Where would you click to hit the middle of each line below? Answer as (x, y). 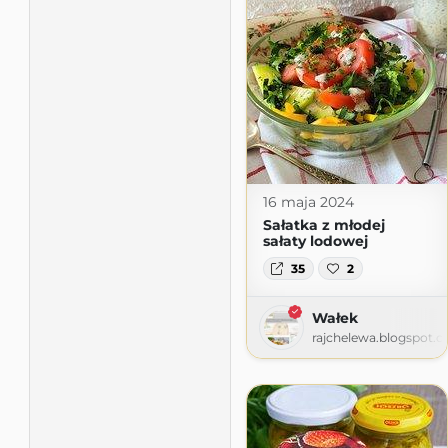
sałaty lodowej (315, 241)
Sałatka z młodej (323, 225)
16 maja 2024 (308, 202)
